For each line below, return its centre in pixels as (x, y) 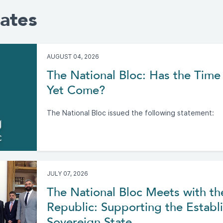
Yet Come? (76, 90)
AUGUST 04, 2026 (73, 56)
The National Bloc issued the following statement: (130, 113)
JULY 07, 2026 (67, 173)
